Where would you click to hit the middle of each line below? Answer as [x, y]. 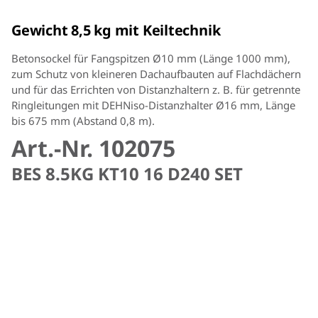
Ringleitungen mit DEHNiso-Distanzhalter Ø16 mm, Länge [153, 105]
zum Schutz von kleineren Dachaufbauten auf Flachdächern [156, 73]
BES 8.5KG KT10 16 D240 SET [127, 173]
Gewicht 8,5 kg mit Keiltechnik [116, 30]
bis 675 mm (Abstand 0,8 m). [83, 120]
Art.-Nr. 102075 [93, 148]
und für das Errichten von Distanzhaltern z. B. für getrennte [156, 89]
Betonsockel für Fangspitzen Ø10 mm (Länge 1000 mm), [151, 58]
